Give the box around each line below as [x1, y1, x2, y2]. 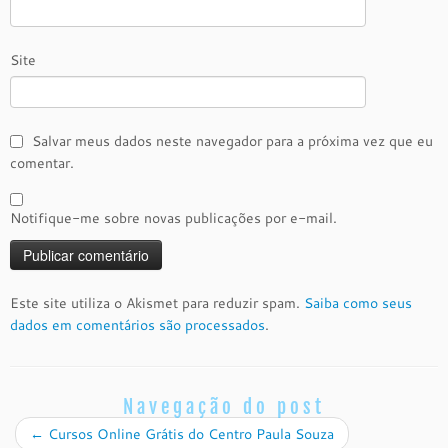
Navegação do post [123, 395, 325, 419]
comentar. [10, 153, 74, 173]
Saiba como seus [304, 293, 412, 313]
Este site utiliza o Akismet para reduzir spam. [10, 293, 304, 313]
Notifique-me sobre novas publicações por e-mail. [10, 208, 337, 228]
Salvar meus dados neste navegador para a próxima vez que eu [32, 131, 433, 151]
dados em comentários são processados [10, 315, 265, 335]
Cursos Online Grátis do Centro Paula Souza [44, 424, 334, 444]
